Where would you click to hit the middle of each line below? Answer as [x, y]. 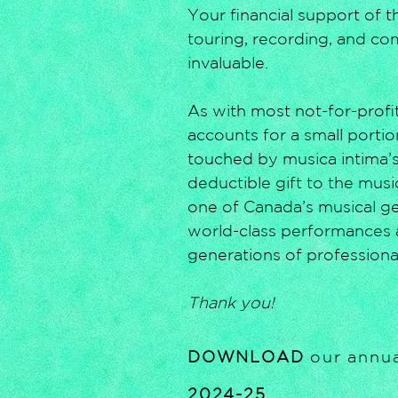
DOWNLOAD [249, 356]
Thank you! [231, 302]
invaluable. [230, 62]
